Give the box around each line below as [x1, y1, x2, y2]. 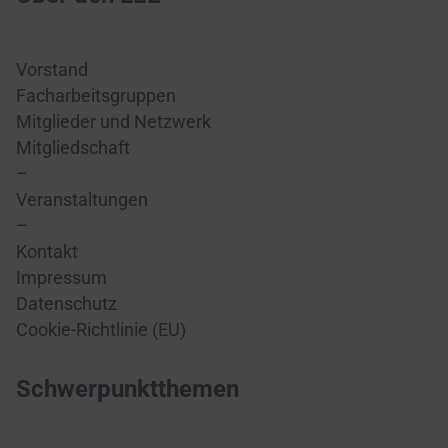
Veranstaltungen [16, 190, 148, 210]
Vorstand [16, 60, 88, 80]
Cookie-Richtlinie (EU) [16, 320, 186, 340]
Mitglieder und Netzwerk [16, 112, 211, 132]
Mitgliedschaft [16, 138, 130, 158]
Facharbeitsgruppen [16, 86, 176, 106]
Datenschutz [16, 294, 117, 314]
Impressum [16, 268, 107, 288]
